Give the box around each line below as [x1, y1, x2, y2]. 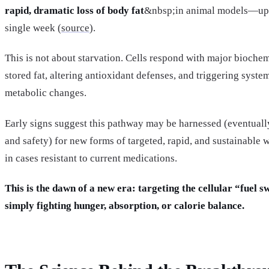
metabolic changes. [5, 87, 86, 99]
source [61, 22, 89, 34]
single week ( [5, 22, 61, 34]
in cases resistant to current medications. [5, 152, 177, 164]
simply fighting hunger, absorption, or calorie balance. [5, 199, 244, 211]
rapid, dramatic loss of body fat [5, 5, 144, 17]
